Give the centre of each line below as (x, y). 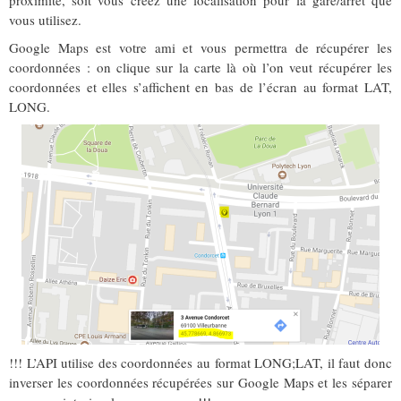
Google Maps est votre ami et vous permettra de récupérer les (200, 48)
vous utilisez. (45, 20)
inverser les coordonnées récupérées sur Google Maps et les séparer (200, 383)
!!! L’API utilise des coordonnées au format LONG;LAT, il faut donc (200, 363)
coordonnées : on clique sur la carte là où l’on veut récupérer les (200, 68)
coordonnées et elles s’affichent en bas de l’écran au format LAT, (200, 87)
